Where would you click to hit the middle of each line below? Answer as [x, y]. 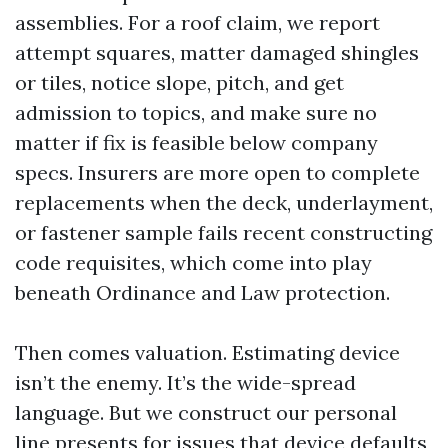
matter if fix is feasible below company [196, 142]
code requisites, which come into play [193, 262]
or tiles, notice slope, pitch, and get [179, 82]
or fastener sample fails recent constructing [223, 232]
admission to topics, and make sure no [196, 112]
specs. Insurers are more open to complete [217, 172]
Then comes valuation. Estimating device [207, 352]
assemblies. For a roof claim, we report [197, 22]
